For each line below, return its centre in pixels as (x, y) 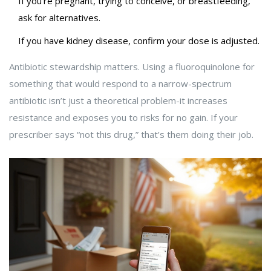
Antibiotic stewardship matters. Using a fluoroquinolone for (132, 67)
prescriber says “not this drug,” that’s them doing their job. (131, 135)
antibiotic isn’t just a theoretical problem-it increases (118, 101)
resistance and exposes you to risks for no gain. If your (123, 118)
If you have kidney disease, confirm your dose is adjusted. (139, 41)
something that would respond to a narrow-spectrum (120, 84)
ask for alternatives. (59, 18)
